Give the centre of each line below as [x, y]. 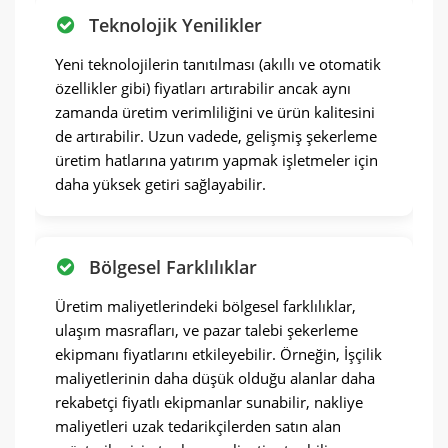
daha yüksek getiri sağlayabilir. [160, 184]
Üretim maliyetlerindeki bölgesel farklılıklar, [205, 306]
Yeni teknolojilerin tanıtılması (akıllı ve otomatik [218, 64]
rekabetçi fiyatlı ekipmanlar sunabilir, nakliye [209, 402]
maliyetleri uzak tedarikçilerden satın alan [198, 426]
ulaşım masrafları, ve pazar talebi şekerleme [206, 330]
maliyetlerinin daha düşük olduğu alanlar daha [215, 378]
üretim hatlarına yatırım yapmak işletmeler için [216, 160]
